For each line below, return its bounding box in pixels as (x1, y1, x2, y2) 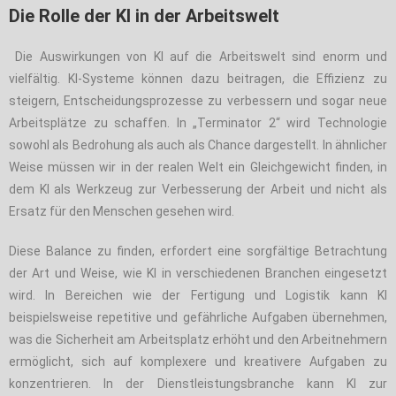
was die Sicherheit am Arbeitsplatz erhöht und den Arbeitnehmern (9, 331, 387, 346)
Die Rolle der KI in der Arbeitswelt (9, 4, 279, 27)
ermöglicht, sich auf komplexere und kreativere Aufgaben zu (9, 354, 387, 369)
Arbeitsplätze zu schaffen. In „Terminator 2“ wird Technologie (9, 115, 387, 130)
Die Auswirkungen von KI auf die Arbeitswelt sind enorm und (15, 49, 388, 64)
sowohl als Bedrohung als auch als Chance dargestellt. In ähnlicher (9, 137, 387, 152)
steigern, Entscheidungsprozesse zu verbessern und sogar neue (9, 93, 387, 108)
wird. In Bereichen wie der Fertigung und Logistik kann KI (9, 287, 387, 302)
